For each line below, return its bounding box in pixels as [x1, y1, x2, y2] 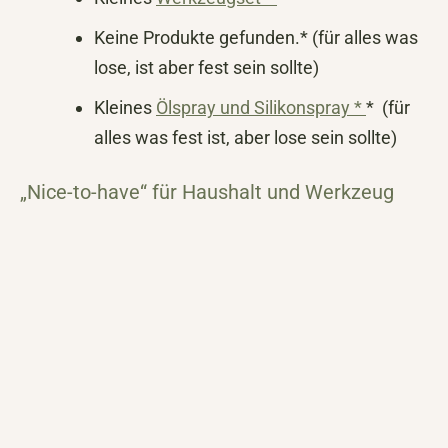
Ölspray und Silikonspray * [156, 97, 366, 119]
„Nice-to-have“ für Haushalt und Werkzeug [20, 180, 394, 205]
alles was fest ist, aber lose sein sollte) [94, 127, 397, 149]
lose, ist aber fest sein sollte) [94, 57, 319, 79]
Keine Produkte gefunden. [94, 27, 300, 49]
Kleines [94, 97, 156, 119]
